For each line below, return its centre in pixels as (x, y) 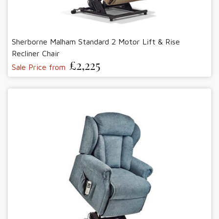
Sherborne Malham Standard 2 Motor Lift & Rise (96, 42)
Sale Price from (39, 67)
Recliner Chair (36, 54)
